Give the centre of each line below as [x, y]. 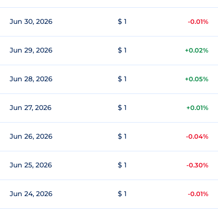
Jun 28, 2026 [31, 79]
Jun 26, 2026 [31, 136]
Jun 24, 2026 [31, 194]
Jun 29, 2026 [31, 50]
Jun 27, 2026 [31, 108]
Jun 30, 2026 [31, 21]
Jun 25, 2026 [31, 165]
